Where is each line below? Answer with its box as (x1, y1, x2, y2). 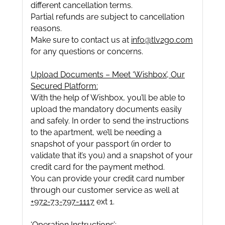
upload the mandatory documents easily (31, 104, 182, 114)
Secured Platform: (31, 81, 98, 91)
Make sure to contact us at (31, 35, 131, 45)
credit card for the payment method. (31, 162, 165, 172)
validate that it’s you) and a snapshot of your (31, 151, 193, 160)
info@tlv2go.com (131, 35, 193, 45)
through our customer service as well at (31, 185, 179, 195)
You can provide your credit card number (31, 174, 185, 183)
